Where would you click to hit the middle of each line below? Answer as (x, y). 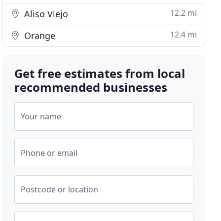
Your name (41, 116)
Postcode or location (60, 189)
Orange (39, 36)
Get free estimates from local (100, 73)
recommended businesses (91, 87)
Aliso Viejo (45, 14)
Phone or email (49, 153)
